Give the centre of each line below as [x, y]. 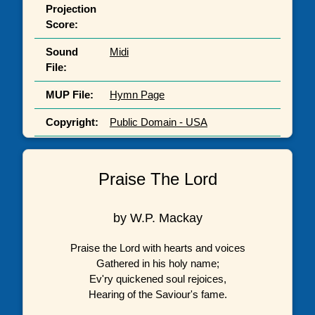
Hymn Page [137, 95]
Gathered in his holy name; [157, 263]
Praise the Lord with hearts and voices [157, 247]
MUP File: [70, 95]
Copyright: [72, 122]
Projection [71, 9]
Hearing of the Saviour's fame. [157, 294]
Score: [62, 25]
